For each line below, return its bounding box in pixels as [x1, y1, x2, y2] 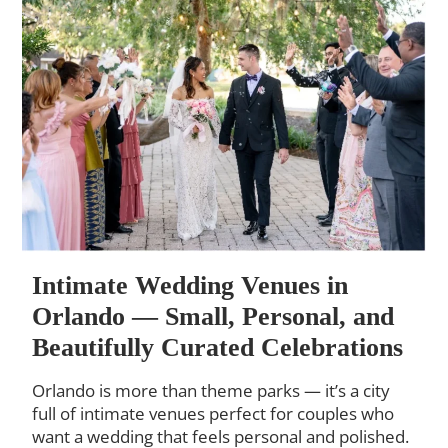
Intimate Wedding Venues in [32, 270, 349, 300]
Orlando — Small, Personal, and [32, 301, 395, 331]
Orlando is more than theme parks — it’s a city [32, 378, 391, 402]
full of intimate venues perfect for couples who [32, 401, 395, 425]
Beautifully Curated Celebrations [32, 332, 404, 362]
